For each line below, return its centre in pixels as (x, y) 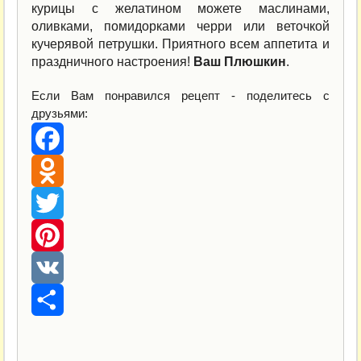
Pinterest (55, 267)
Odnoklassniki (69, 202)
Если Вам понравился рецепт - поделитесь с (180, 95)
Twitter (49, 234)
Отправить (62, 331)
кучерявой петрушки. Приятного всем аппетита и (180, 44)
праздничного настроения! (113, 61)
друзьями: (60, 113)
